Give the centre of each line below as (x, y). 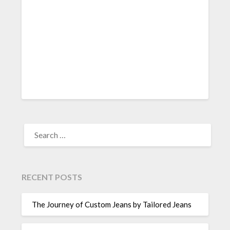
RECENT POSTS (52, 177)
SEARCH (36, 126)
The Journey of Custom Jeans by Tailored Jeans (112, 204)
